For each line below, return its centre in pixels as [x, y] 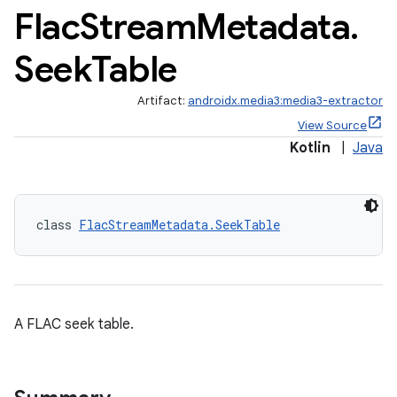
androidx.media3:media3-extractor [285, 101]
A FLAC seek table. [74, 324]
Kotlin [310, 148]
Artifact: [163, 101]
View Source [332, 125]
